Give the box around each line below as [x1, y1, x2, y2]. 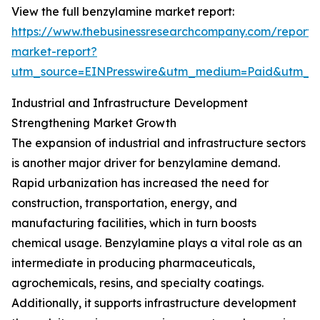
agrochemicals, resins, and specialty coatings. [11, 276, 264, 291]
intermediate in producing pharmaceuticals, [11, 256, 255, 271]
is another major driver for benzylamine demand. [11, 156, 280, 171]
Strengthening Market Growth [11, 116, 176, 131]
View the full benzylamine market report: [11, 4, 234, 19]
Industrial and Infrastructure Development [11, 96, 248, 111]
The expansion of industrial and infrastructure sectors [11, 136, 306, 151]
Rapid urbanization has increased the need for [11, 176, 269, 191]
